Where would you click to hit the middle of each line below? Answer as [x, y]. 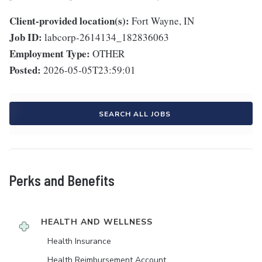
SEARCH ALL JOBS [135, 114]
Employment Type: [50, 54]
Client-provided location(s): [69, 21]
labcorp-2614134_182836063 [107, 37]
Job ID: [26, 37]
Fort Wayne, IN [163, 21]
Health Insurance [79, 242]
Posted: [25, 70]
